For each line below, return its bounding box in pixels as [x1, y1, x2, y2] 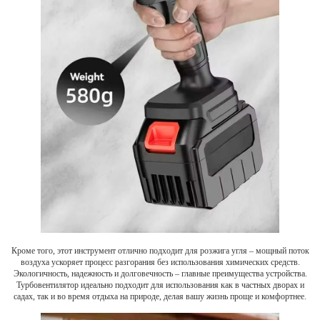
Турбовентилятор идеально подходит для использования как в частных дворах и [16, 279, 304, 290]
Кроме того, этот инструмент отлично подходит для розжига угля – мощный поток [11, 245, 309, 256]
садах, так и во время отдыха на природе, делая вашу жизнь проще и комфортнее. [14, 291, 306, 301]
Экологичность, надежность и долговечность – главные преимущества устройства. [13, 268, 307, 279]
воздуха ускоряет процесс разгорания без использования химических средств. [20, 256, 300, 267]
